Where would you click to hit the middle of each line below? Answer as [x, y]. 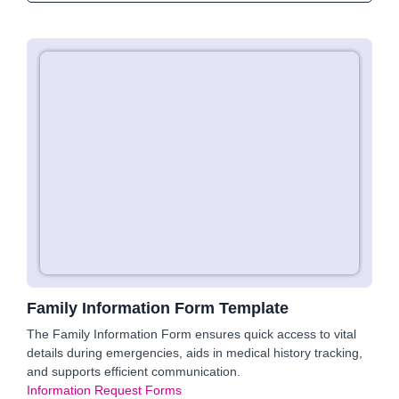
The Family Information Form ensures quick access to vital [191, 334]
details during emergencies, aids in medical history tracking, [195, 353]
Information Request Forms [104, 390]
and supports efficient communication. [134, 371]
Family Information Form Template [158, 308]
